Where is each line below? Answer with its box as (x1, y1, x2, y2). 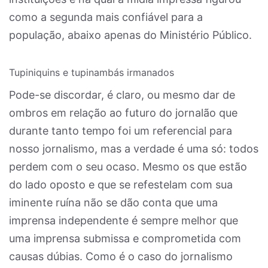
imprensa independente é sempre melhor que (9, 214, 238, 227)
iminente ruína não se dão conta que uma (9, 196, 218, 209)
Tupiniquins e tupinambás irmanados (9, 66, 174, 78)
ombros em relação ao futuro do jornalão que (9, 106, 237, 119)
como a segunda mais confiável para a (9, 11, 203, 23)
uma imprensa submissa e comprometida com (9, 232, 241, 245)
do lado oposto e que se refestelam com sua (9, 178, 233, 191)
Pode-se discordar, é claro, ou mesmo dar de (9, 89, 235, 101)
